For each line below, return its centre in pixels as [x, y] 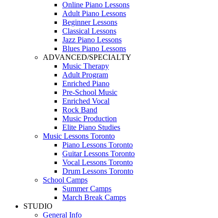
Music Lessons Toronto [79, 136]
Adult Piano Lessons [94, 13]
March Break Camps [94, 197]
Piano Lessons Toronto [98, 145]
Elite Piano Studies [91, 127]
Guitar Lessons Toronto [99, 153]
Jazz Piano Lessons [92, 39]
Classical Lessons [89, 31]
